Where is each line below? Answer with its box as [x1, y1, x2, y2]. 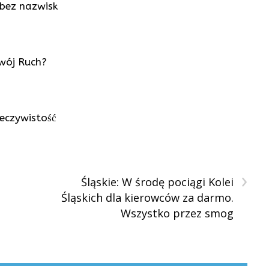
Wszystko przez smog [120, 206, 234, 221]
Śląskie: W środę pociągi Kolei [80, 175, 234, 190]
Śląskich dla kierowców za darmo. [61, 190, 234, 205]
